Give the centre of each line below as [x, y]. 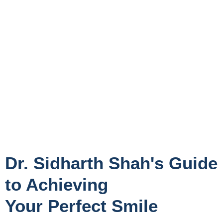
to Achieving [56, 184]
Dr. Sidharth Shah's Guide [111, 163]
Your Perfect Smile [81, 206]
